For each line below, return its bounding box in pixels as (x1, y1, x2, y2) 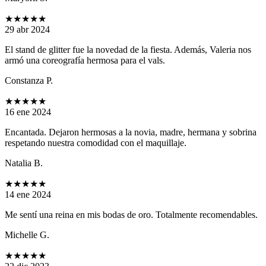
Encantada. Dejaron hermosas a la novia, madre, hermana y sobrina (5, 127, 256, 138)
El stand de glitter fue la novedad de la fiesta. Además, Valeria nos (5, 45, 251, 55)
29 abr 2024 (5, 24, 50, 35)
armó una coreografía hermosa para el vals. (5, 55, 165, 66)
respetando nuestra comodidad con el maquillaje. (5, 138, 186, 148)
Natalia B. (5, 158, 43, 169)
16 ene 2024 (5, 107, 51, 118)
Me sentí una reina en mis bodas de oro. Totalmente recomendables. (5, 210, 258, 220)
